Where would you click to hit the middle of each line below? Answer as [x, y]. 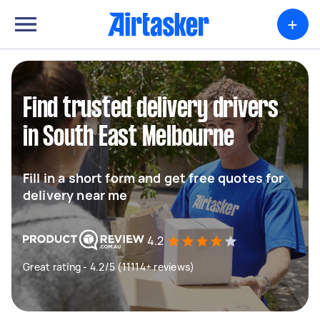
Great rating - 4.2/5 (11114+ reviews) [109, 267]
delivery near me [75, 195]
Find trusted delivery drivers [151, 109]
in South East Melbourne [129, 138]
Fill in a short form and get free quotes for [154, 178]
